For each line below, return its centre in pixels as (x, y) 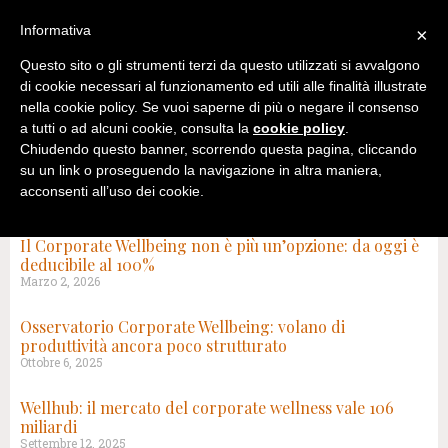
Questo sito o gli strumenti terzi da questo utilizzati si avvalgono (220, 65)
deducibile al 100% (87, 264)
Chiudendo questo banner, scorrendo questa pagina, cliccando (218, 149)
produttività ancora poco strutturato (153, 345)
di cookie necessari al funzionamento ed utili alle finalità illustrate (223, 86)
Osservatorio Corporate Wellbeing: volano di (182, 326)
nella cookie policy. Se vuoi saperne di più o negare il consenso (219, 107)
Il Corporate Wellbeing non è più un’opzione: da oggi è (219, 245)
